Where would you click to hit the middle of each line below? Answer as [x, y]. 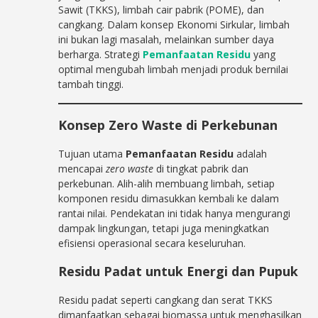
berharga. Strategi [101, 54]
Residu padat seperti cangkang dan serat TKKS [166, 300]
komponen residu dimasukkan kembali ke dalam [169, 198]
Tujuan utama [92, 154]
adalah [251, 154]
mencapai [82, 169]
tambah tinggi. [91, 84]
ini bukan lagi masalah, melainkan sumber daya [166, 39]
